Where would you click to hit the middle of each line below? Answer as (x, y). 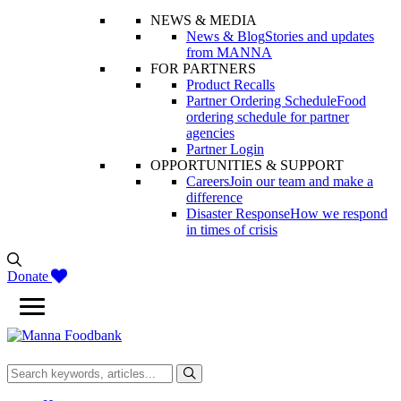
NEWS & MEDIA (204, 20)
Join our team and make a (301, 181)
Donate (30, 276)
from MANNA (229, 52)
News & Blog (226, 36)
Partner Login (225, 149)
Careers (208, 181)
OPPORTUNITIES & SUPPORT (247, 165)
